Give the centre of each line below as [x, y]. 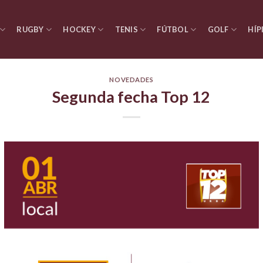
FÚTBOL [173, 29]
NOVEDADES [131, 80]
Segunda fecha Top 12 [131, 96]
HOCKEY [79, 29]
